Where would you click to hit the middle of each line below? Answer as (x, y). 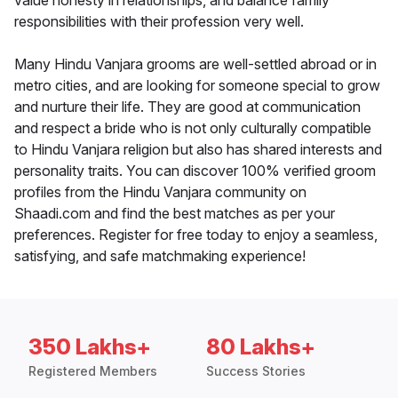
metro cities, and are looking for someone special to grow (197, 86)
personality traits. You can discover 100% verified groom (195, 171)
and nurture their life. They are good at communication (187, 107)
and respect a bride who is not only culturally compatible (193, 128)
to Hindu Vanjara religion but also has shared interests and (198, 150)
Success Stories (256, 371)
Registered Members (93, 371)
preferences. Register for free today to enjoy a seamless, (196, 235)
